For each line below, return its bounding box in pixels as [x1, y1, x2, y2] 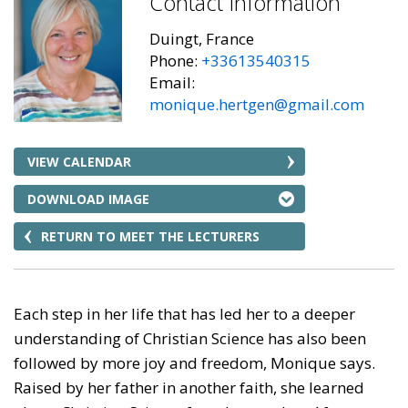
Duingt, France [149, 28, 255, 49]
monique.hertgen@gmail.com [149, 94, 365, 115]
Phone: [149, 50, 202, 71]
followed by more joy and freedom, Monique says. [14, 352, 375, 373]
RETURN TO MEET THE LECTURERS [41, 228, 260, 245]
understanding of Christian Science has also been [14, 328, 366, 349]
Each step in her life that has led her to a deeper [14, 303, 355, 324]
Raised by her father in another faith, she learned [14, 377, 364, 398]
